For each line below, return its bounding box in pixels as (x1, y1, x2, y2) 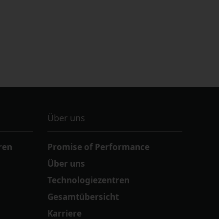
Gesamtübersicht (47, 191, 119, 203)
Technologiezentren (47, 175, 130, 186)
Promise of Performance (47, 141, 150, 153)
